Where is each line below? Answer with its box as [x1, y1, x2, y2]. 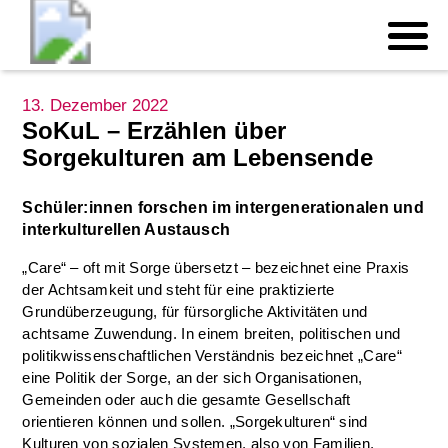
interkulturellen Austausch [22, 221, 231, 238]
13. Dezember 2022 [22, 96, 169, 115]
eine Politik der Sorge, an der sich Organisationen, [22, 369, 363, 386]
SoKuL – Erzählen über [22, 117, 287, 144]
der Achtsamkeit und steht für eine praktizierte [22, 281, 335, 298]
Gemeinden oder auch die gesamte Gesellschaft [22, 391, 351, 408]
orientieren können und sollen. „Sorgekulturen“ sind [22, 413, 368, 430]
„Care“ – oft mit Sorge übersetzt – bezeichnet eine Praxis [22, 259, 410, 276]
